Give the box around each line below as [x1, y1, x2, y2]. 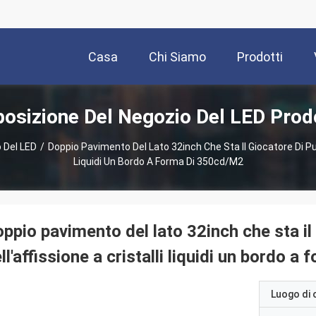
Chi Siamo [149, 49, 206, 65]
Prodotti [237, 49, 283, 65]
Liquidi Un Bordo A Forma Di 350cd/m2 [73, 156, 243, 167]
